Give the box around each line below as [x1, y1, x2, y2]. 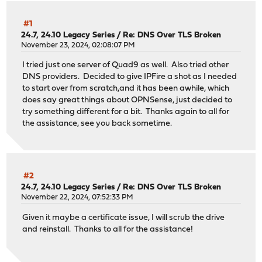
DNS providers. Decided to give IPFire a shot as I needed [22, 73, 237, 82]
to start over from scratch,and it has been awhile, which [22, 84, 230, 94]
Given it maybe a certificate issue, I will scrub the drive [22, 213, 225, 222]
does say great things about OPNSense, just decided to [22, 96, 233, 105]
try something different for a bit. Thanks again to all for [22, 108, 230, 117]
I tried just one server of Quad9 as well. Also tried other [22, 61, 229, 70]
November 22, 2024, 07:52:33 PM [21, 194, 134, 202]
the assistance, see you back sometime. [22, 119, 173, 129]
